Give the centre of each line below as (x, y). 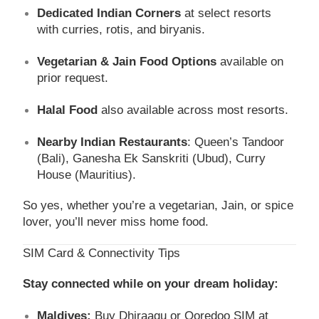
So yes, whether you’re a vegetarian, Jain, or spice (158, 205)
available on (250, 61)
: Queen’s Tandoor (236, 142)
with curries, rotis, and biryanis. (121, 29)
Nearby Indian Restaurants (113, 142)
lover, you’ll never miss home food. (116, 221)
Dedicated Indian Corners (109, 13)
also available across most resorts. (193, 110)
